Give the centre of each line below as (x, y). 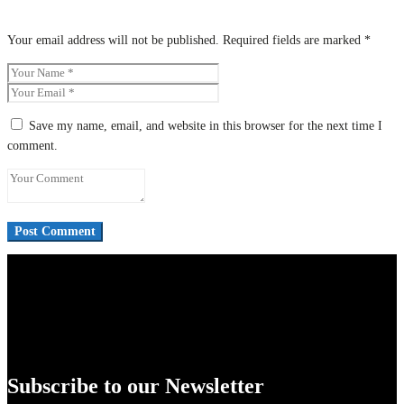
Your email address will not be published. (113, 41)
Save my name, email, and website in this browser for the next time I (206, 126)
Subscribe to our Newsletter (136, 386)
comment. (32, 146)
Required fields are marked (294, 41)
